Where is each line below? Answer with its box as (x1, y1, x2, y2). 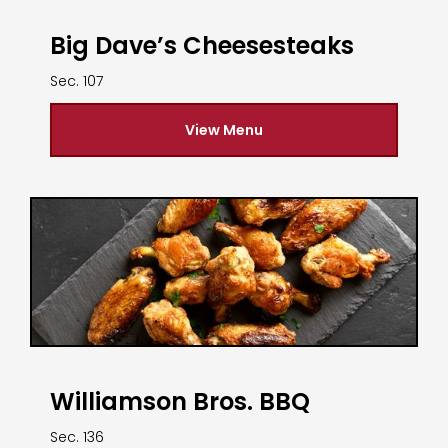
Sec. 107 (50, 71, 103, 92)
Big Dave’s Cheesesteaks (50, 29, 354, 63)
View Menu (185, 120, 263, 141)
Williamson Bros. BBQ (50, 385, 310, 419)
